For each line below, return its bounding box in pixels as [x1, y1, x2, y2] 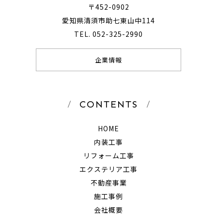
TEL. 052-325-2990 [74, 29, 143, 39]
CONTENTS [79, 98, 138, 110]
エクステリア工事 [79, 164, 138, 174]
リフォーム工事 [83, 150, 134, 160]
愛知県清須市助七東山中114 [62, 15, 155, 25]
